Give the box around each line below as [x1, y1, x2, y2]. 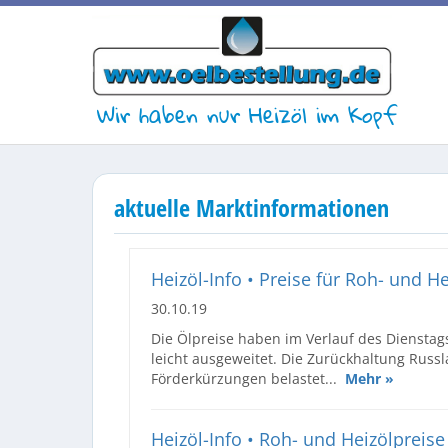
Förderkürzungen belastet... [151, 368, 345, 388]
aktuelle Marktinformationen [114, 190, 389, 224]
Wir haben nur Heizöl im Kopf [97, 92, 397, 136]
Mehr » [345, 368, 394, 388]
